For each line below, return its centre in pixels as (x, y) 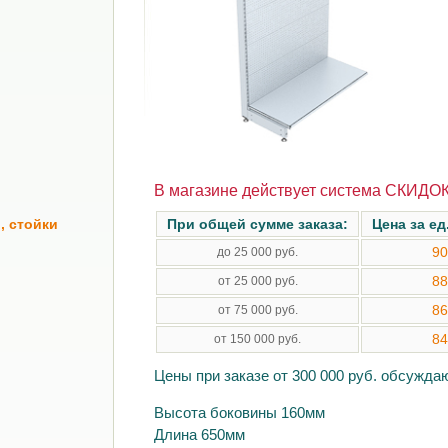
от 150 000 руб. (258, 339)
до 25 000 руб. (258, 252)
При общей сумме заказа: (258, 224)
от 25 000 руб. (257, 281)
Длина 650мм (200, 434)
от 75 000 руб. (257, 310)
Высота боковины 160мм (240, 412)
